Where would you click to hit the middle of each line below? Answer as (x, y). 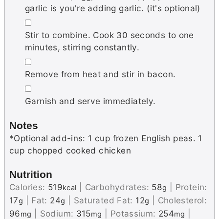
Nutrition (31, 175)
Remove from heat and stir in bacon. (100, 74)
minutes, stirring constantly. (82, 47)
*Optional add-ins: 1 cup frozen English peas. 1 (106, 138)
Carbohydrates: (118, 187)
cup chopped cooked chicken (70, 150)
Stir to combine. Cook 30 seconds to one (109, 35)
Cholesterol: (182, 200)
